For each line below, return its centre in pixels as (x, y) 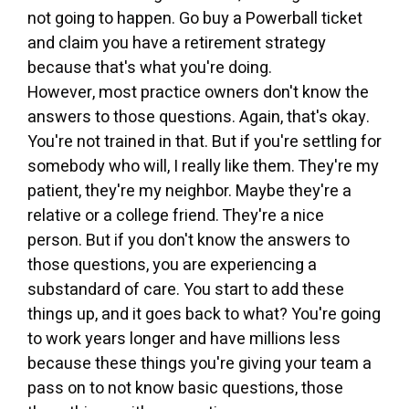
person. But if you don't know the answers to (189, 240)
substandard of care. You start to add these (186, 289)
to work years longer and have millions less (184, 339)
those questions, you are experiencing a (172, 265)
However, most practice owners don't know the (198, 92)
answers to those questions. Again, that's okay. (199, 117)
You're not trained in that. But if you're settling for (204, 142)
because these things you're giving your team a (199, 363)
